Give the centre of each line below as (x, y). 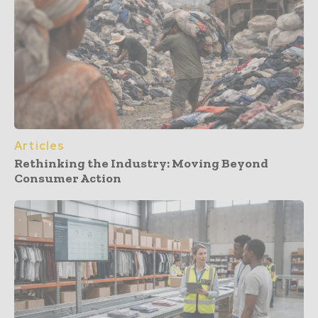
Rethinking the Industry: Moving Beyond (141, 163)
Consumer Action (68, 178)
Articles (40, 146)
